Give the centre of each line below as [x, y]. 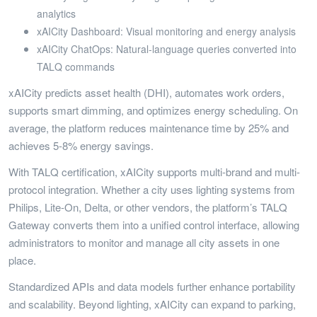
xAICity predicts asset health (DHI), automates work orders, [146, 92]
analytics [56, 13]
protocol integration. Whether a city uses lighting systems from [152, 189]
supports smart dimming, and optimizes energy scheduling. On [153, 110]
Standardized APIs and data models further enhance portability [152, 286]
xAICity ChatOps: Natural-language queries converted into [167, 48]
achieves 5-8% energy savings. [81, 145]
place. [22, 260]
